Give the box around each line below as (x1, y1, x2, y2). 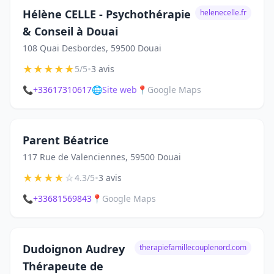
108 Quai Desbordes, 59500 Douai (23, 42, 161, 54)
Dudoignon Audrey (23, 242, 125, 256)
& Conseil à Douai (23, 24, 118, 39)
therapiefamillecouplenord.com (139, 242, 246, 253)
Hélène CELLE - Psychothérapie (23, 7, 191, 21)
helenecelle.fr (200, 7, 246, 18)
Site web (102, 84, 137, 95)
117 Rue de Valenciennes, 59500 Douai (23, 151, 181, 163)
